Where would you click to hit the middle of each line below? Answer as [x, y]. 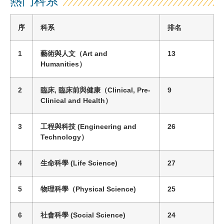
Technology [61, 137]
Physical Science [104, 189]
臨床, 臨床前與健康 [70, 90]
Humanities [60, 64]
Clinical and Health [73, 101]
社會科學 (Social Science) [83, 215]
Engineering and [108, 127]
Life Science [94, 163]
